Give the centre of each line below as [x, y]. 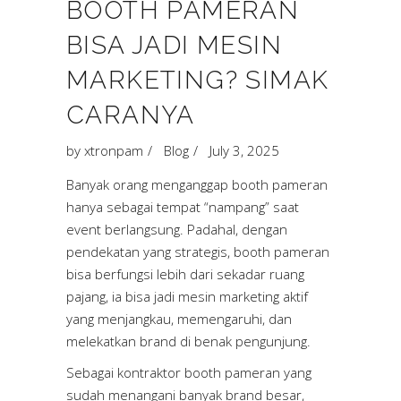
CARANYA [131, 115]
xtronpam [114, 151]
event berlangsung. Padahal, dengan [177, 230]
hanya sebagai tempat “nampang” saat [183, 207]
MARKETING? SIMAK [198, 81]
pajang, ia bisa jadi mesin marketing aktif [187, 297]
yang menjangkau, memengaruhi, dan [179, 319]
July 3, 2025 [244, 151]
